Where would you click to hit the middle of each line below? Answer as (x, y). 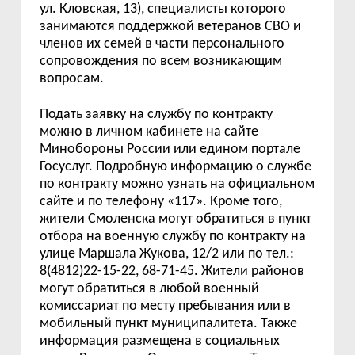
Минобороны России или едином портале (170, 149)
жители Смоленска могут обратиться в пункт (176, 219)
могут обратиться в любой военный (150, 289)
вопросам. (72, 79)
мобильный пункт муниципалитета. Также (169, 324)
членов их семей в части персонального (162, 44)
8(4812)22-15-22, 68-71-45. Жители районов (172, 271)
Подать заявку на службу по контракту (157, 115)
